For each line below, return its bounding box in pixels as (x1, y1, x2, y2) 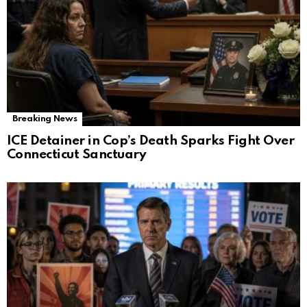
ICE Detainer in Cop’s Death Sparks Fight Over (7, 134, 295, 147)
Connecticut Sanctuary (7, 148, 147, 161)
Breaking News (12, 114, 77, 123)
